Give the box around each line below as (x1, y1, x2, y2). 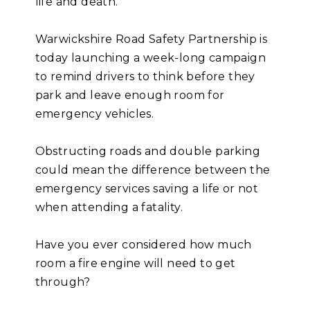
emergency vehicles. (35, 107, 154, 121)
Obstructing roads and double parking (35, 145, 261, 158)
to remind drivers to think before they (35, 70, 255, 84)
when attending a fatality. (35, 201, 183, 215)
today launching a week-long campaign (35, 51, 266, 65)
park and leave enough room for (35, 89, 225, 102)
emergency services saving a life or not (35, 182, 259, 196)
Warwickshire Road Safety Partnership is (35, 33, 268, 46)
